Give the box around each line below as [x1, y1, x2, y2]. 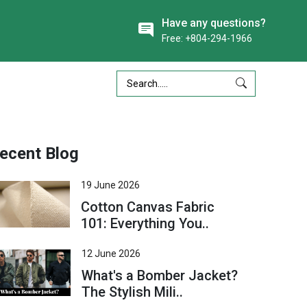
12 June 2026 [82, 248, 141, 259]
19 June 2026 [81, 180, 140, 191]
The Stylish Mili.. [82, 284, 184, 300]
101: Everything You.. [81, 215, 210, 232]
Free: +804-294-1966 [162, 32, 252, 44]
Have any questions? [162, 16, 266, 29]
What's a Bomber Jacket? [82, 267, 238, 284]
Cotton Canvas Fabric [81, 199, 215, 215]
